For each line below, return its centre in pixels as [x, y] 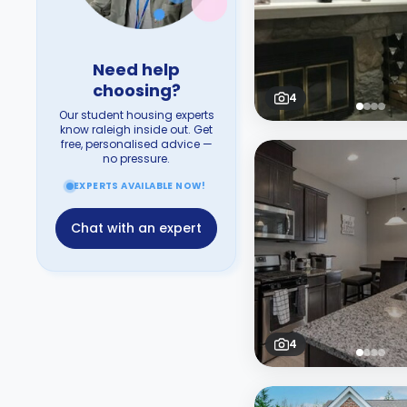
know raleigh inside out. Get [136, 129]
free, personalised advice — [136, 144]
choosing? [136, 90]
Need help [136, 69]
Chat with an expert [136, 228]
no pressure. [136, 159]
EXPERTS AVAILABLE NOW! [140, 186]
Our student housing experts [136, 115]
